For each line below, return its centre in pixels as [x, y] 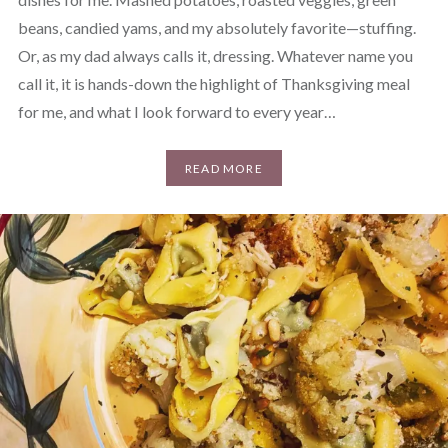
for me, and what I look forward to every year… [176, 112]
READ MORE [224, 168]
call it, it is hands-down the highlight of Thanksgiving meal [213, 84]
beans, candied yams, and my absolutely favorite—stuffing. [216, 28]
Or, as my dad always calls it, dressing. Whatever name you [215, 56]
